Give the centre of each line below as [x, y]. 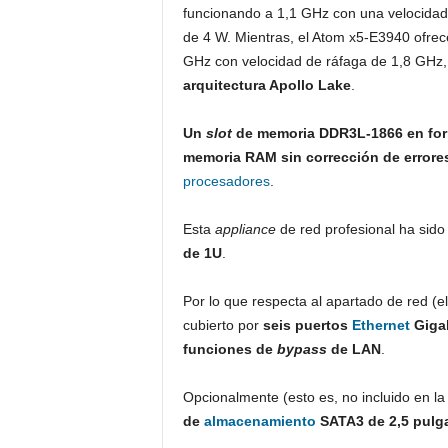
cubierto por [222, 325]
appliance [245, 229]
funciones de [229, 349]
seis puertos [307, 325]
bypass [301, 349]
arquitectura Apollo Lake [266, 85]
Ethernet [380, 325]
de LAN [353, 349]
